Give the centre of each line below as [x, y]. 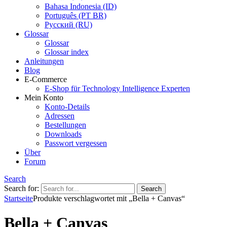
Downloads [63, 134]
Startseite [18, 198]
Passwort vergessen [76, 143]
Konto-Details [67, 107]
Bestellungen [65, 125]
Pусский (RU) [68, 25]
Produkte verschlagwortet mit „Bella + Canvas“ [109, 198]
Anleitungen [44, 61]
